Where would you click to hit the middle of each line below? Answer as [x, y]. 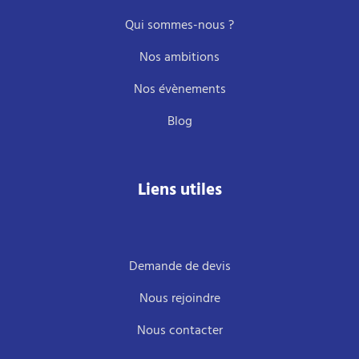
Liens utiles [179, 190]
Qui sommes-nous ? [179, 25]
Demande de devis [179, 266]
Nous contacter [179, 331]
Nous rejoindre [179, 298]
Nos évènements [179, 89]
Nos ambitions [179, 57]
